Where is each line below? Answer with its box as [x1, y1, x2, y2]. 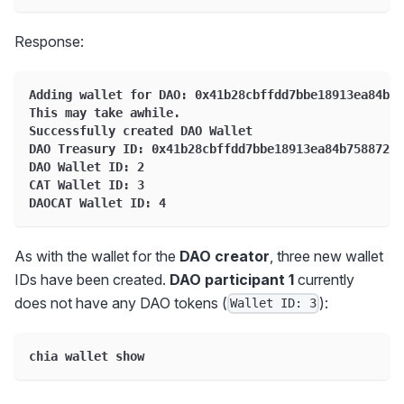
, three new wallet [270, 246, 383, 265]
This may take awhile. [29, 105, 180, 120]
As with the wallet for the [14, 246, 179, 265]
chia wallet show [29, 348, 144, 363]
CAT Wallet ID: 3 [29, 177, 144, 192]
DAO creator [179, 246, 270, 265]
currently [294, 270, 354, 289]
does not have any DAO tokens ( [14, 293, 227, 312]
